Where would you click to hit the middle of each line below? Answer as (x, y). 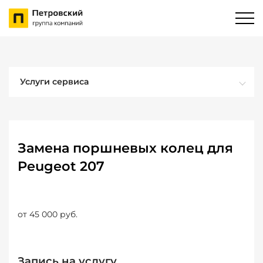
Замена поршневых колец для (125, 148)
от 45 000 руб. (48, 214)
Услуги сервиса (55, 82)
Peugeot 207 (61, 166)
